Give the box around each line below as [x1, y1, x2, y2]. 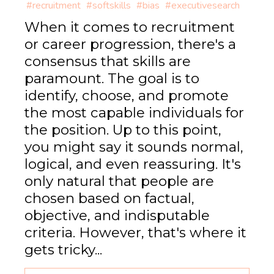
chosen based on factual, [24, 190, 194, 207]
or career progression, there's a [24, 35, 236, 53]
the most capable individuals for [24, 104, 244, 122]
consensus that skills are [24, 53, 191, 70]
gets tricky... [24, 241, 102, 259]
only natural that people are [24, 172, 214, 190]
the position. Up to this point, [24, 121, 221, 139]
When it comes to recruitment [24, 18, 235, 36]
